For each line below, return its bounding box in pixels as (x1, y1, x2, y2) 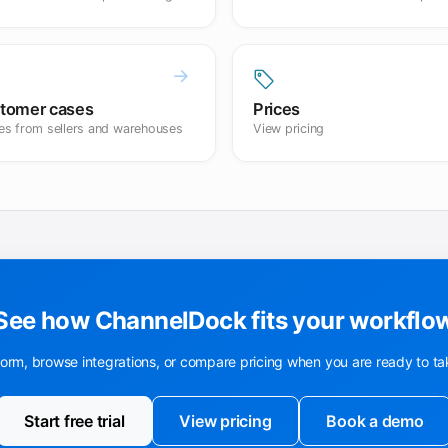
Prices (253, 98, 301, 119)
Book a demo (326, 410, 424, 431)
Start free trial (24, 410, 125, 431)
